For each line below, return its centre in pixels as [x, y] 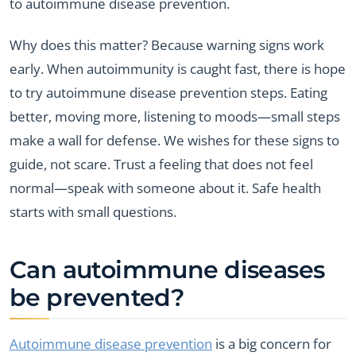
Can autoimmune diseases [167, 270]
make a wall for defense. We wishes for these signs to [174, 141]
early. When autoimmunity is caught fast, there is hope [178, 69]
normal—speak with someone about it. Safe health [165, 188]
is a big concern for [272, 344]
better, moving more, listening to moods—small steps [175, 117]
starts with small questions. [93, 212]
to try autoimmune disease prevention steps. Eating [168, 93]
